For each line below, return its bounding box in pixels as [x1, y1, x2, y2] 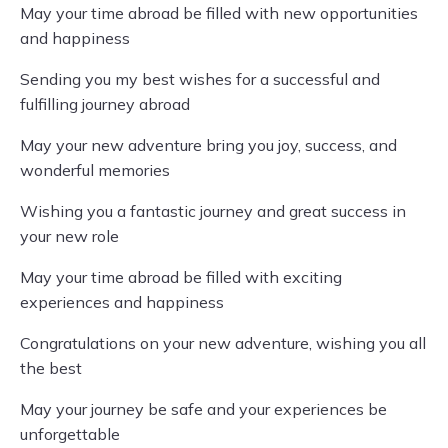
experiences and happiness [20, 292, 224, 312]
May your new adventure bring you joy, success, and [20, 135, 397, 155]
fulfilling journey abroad [20, 94, 190, 114]
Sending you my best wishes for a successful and [20, 69, 380, 89]
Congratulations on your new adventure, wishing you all [20, 333, 426, 353]
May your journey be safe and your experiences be [20, 399, 387, 419]
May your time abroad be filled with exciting [20, 267, 342, 287]
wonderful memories [20, 160, 170, 180]
